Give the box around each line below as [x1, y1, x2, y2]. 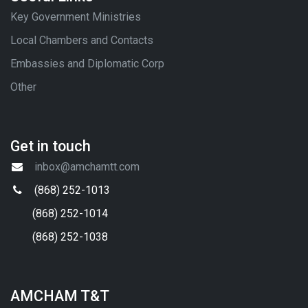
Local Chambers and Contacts [10, 34, 153, 47]
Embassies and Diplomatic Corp [10, 57, 164, 71]
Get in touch [10, 137, 91, 155]
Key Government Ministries [10, 10, 141, 24]
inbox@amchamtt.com [34, 160, 140, 174]
